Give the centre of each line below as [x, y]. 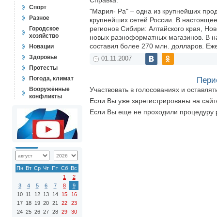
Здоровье [43, 57]
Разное [39, 18]
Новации [41, 46]
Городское [44, 29]
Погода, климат [51, 78]
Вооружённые [49, 89]
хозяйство [44, 36]
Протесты [43, 68]
